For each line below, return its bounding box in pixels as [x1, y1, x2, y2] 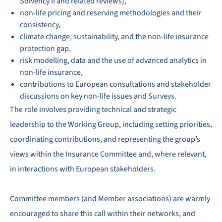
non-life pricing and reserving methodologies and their [20, 7, 202, 18]
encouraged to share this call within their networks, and [10, 208, 195, 219]
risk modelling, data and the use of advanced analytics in [20, 55, 207, 66]
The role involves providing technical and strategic [10, 104, 176, 115]
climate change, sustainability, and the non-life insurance [20, 31, 209, 42]
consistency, [20, 19, 60, 30]
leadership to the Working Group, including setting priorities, [10, 119, 212, 130]
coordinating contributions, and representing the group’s [10, 134, 200, 145]
